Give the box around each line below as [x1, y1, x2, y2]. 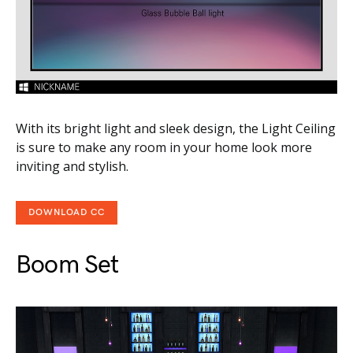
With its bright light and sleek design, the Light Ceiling [16, 119, 336, 137]
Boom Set [16, 249, 119, 281]
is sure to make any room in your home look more [16, 138, 312, 156]
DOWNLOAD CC [28, 206, 105, 218]
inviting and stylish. [16, 157, 128, 175]
